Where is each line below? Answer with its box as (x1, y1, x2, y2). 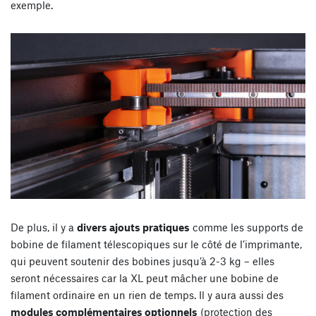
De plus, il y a (11, 220, 77, 233)
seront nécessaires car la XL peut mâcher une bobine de (11, 271, 279, 284)
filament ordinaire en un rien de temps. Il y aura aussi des (11, 288, 284, 301)
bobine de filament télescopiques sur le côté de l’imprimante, (11, 237, 302, 250)
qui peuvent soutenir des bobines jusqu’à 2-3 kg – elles (11, 254, 274, 267)
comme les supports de (190, 220, 303, 233)
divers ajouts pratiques (77, 220, 190, 233)
